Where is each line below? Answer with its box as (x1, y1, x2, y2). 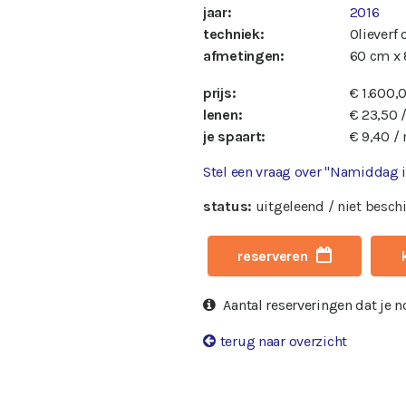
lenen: (203, 105, 243, 123)
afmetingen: (203, 47, 285, 65)
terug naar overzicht (219, 333, 348, 351)
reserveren (237, 247, 308, 266)
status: (203, 197, 253, 215)
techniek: (203, 25, 265, 43)
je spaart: (203, 127, 266, 145)
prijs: (203, 83, 237, 101)
